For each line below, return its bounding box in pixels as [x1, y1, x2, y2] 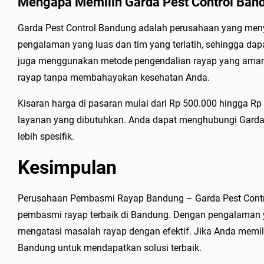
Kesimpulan [18, 156, 117, 179]
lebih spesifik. [18, 131, 74, 142]
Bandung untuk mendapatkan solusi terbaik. [18, 242, 202, 253]
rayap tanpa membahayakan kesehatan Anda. [18, 72, 210, 83]
